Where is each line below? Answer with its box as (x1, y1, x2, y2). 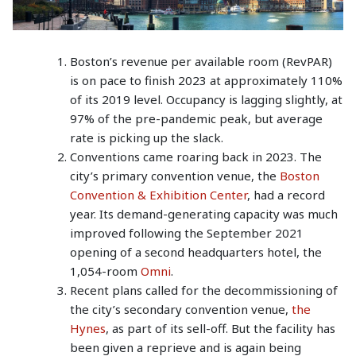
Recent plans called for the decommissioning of (70, 281, 338, 298)
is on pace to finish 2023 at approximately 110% (70, 72, 342, 88)
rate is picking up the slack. (70, 129, 223, 145)
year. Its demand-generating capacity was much (70, 205, 338, 222)
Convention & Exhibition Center (70, 186, 247, 203)
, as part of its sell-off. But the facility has (106, 319, 335, 336)
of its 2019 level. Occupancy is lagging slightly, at (70, 91, 342, 107)
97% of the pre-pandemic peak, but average (70, 110, 323, 126)
